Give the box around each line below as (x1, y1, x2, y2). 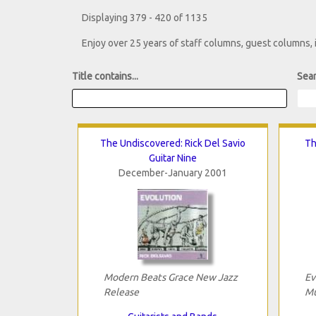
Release (103, 286, 139, 298)
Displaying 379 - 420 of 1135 (82, 12, 207, 24)
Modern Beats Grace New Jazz (103, 271, 238, 283)
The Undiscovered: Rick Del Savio (99, 137, 245, 149)
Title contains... (72, 71, 138, 83)
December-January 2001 (118, 166, 227, 178)
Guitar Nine (148, 152, 197, 164)
